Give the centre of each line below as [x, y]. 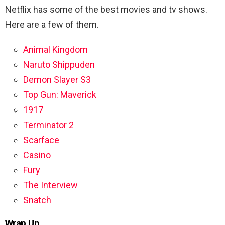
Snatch [37, 200]
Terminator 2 [48, 125]
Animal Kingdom [55, 49]
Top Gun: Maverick [60, 94]
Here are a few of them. [52, 24]
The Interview [50, 185]
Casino [37, 155]
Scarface [41, 140]
